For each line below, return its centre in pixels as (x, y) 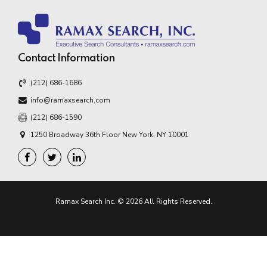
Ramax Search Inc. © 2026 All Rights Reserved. (133, 201)
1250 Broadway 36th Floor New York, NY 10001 (110, 134)
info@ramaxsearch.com (71, 100)
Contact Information (66, 58)
